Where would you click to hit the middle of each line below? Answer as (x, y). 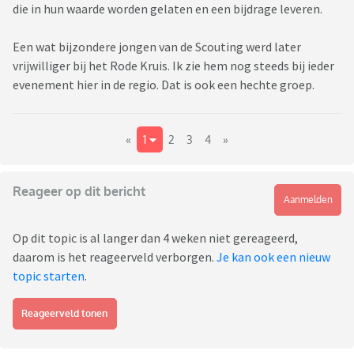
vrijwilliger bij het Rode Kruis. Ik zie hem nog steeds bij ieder (173, 66)
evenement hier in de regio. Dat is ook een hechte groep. (164, 85)
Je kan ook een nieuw (273, 257)
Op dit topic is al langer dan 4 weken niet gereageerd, (155, 238)
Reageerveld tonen (65, 314)
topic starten (49, 276)
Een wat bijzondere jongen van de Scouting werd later (157, 47)
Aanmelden (308, 200)
